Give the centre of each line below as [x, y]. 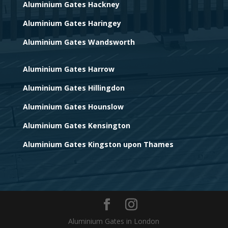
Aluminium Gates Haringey [72, 23]
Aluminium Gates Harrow [68, 69]
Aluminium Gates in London [114, 221]
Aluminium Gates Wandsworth [79, 42]
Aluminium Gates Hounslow [73, 107]
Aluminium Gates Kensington [76, 126]
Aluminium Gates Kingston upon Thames [98, 145]
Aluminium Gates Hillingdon [74, 88]
